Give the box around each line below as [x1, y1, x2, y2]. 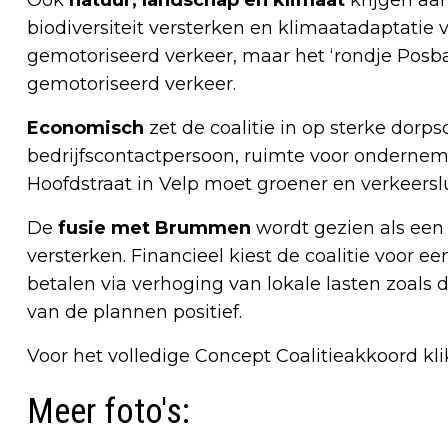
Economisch [27, 117, 144, 140]
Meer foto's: [27, 391, 190, 433]
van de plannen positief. [27, 301, 242, 324]
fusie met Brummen [58, 217, 251, 240]
